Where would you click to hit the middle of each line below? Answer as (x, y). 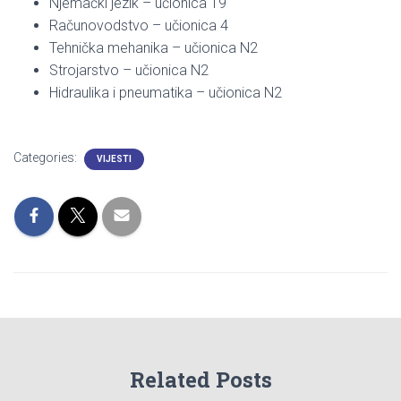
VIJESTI (114, 158)
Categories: (47, 157)
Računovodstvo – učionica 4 (139, 25)
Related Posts (200, 380)
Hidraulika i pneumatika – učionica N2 (166, 92)
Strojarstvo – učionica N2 (129, 70)
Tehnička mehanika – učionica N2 (154, 47)
